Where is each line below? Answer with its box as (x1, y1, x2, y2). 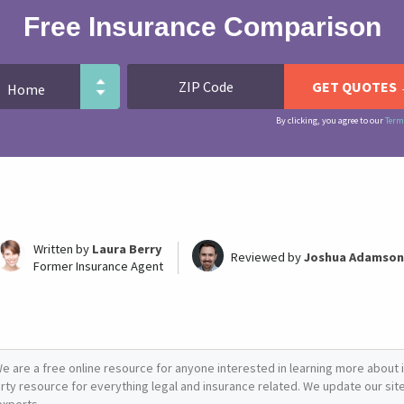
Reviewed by (231, 249, 304, 265)
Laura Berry (91, 241, 162, 257)
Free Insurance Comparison (23, 12, 381, 41)
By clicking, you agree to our (276, 115, 385, 126)
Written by (32, 241, 92, 257)
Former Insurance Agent (32, 258, 163, 274)
